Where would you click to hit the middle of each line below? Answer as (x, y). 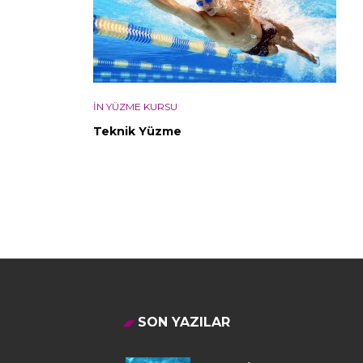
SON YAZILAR (184, 322)
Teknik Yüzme (137, 131)
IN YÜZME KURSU (135, 106)
